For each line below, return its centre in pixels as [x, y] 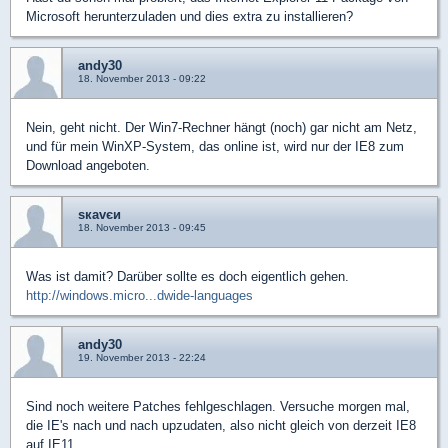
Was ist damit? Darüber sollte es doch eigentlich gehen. [187, 276]
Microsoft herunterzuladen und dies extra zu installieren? [189, 16]
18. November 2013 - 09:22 [142, 78]
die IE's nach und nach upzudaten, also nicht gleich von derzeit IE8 [221, 425]
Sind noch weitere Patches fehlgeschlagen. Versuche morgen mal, [218, 406]
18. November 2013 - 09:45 [142, 227]
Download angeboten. [88, 165]
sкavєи [99, 214]
